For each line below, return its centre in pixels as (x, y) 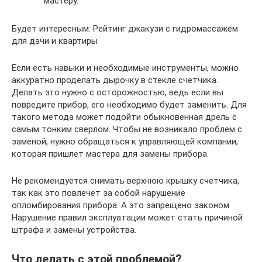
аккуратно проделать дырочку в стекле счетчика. (115, 80)
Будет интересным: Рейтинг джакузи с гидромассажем (125, 29)
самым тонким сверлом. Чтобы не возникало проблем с (127, 129)
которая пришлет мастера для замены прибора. (110, 154)
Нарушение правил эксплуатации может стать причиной (127, 218)
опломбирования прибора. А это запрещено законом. (121, 205)
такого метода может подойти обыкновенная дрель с (124, 117)
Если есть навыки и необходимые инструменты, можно (125, 68)
